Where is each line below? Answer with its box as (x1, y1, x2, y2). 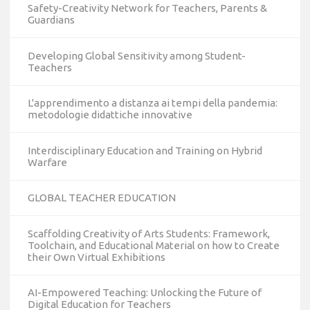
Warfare (27, 156, 67, 168)
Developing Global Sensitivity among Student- (27, 49, 246, 62)
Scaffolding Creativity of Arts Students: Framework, (27, 227, 270, 239)
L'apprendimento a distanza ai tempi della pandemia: (27, 97, 277, 109)
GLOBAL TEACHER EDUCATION (27, 192, 176, 204)
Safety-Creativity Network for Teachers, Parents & (27, 2, 267, 15)
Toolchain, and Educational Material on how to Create (27, 239, 280, 251)
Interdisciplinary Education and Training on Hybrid (27, 144, 262, 156)
